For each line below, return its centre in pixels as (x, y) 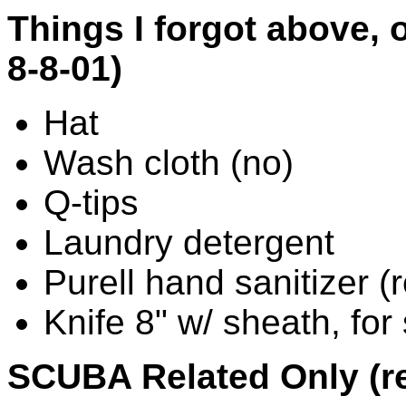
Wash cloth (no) (169, 162)
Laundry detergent (189, 242)
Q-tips (91, 202)
